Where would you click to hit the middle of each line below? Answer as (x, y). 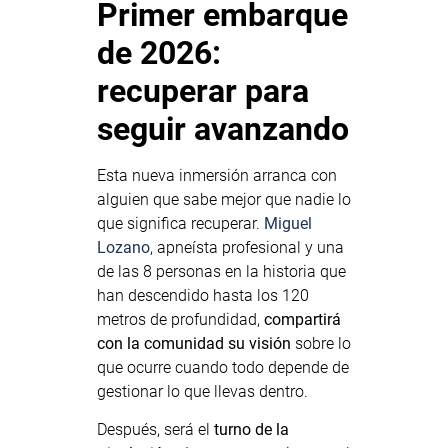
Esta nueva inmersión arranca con (216, 175)
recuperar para (202, 90)
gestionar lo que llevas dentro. (202, 391)
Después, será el (155, 430)
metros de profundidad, (180, 319)
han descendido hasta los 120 (202, 295)
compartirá (302, 319)
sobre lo (320, 343)
